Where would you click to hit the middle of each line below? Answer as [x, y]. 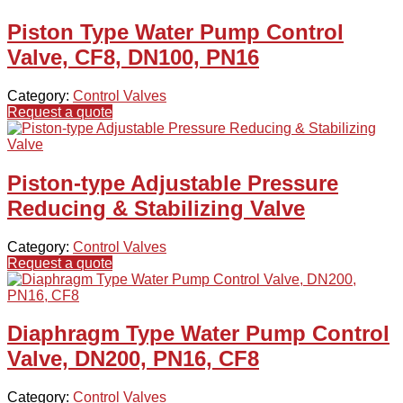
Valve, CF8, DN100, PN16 [133, 57]
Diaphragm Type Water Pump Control [198, 334]
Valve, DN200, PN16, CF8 [133, 359]
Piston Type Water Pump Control [175, 31]
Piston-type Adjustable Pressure [173, 183]
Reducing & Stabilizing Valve [156, 208]
